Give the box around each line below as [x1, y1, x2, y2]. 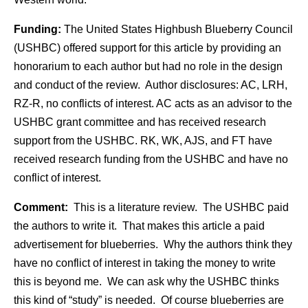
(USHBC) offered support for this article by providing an [14, 42, 281, 54]
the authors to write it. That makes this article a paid [14, 220, 265, 232]
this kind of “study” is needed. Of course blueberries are [14, 294, 284, 306]
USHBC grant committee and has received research [14, 116, 266, 128]
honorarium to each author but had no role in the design [14, 60, 283, 72]
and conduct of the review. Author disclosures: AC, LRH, [14, 79, 287, 91]
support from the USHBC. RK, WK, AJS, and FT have [14, 135, 272, 146]
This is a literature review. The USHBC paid [68, 201, 289, 213]
